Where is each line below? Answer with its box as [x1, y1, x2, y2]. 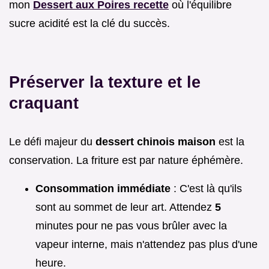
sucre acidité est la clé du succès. [9, 17, 170, 29]
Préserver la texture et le [9, 72, 201, 91]
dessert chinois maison [95, 135, 216, 148]
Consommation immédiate [35, 182, 171, 195]
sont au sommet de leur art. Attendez [35, 201, 215, 213]
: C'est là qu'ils [171, 182, 242, 195]
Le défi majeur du [9, 135, 95, 148]
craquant [9, 93, 79, 112]
